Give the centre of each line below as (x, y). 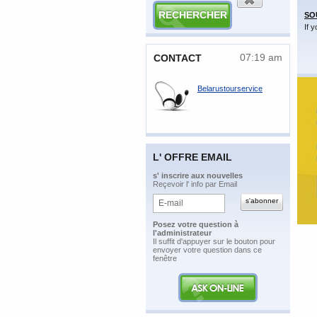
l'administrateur (182, 232)
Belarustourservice (230, 88)
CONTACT (178, 58)
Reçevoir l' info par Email (195, 184)
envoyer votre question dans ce (207, 249)
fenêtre (165, 258)
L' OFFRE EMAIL (192, 157)
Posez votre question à (196, 224)
